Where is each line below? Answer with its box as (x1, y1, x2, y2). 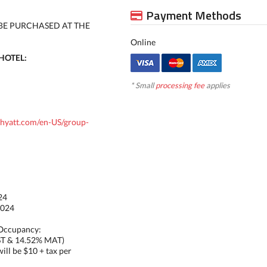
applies (204, 80, 230, 90)
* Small (130, 80, 156, 90)
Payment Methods (145, 6, 241, 24)
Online (130, 37, 156, 47)
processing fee (155, 80, 204, 90)
